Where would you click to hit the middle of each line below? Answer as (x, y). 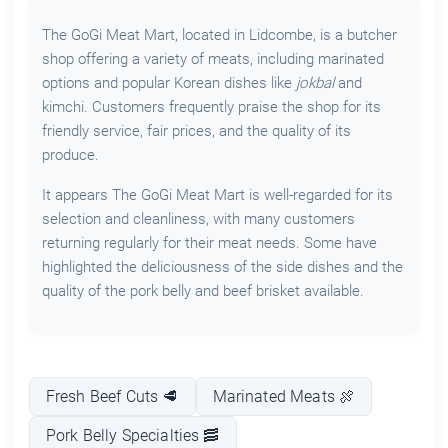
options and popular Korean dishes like (168, 83)
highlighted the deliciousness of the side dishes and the (222, 267)
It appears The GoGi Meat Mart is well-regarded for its (217, 195)
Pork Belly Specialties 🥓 (132, 435)
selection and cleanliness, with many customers (198, 219)
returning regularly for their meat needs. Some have (209, 243)
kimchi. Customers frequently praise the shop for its (211, 107)
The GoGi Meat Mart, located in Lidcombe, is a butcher (219, 35)
